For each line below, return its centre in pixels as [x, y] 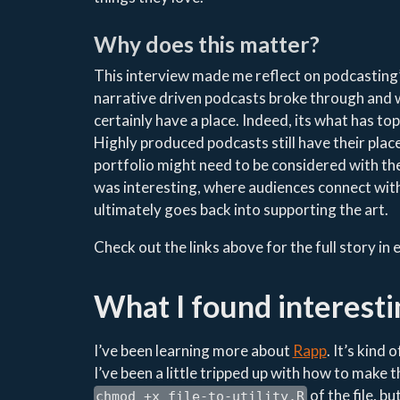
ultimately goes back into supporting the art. [241, 210]
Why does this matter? [206, 44]
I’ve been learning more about [193, 351]
